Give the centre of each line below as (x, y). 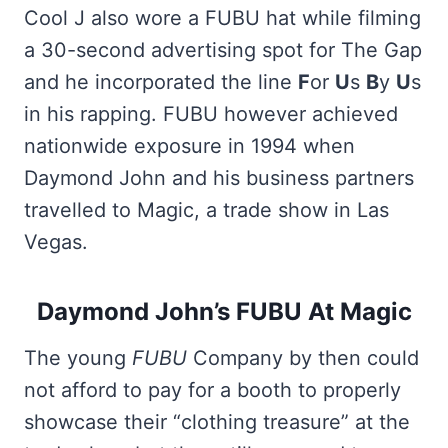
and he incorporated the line (161, 82)
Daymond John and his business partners (219, 178)
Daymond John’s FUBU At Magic (224, 311)
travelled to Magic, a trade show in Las (206, 210)
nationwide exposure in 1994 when (189, 146)
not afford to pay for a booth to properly (212, 390)
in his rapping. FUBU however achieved (211, 114)
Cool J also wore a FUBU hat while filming (222, 18)
